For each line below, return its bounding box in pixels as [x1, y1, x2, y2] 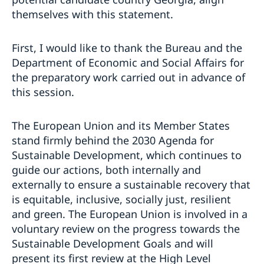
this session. [12, 84, 77, 99]
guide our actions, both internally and [12, 162, 201, 177]
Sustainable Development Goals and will [12, 236, 213, 250]
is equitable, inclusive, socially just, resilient [12, 192, 231, 206]
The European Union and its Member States [12, 118, 230, 133]
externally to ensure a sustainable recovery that [12, 177, 250, 192]
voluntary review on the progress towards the [12, 221, 240, 236]
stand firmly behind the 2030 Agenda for [12, 133, 214, 147]
